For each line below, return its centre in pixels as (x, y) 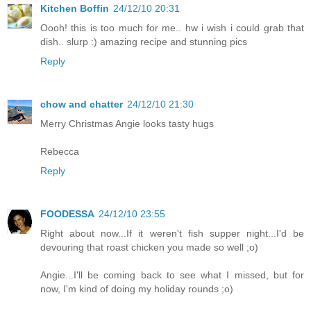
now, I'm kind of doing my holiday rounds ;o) (137, 289)
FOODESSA (67, 214)
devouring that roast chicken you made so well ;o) (149, 247)
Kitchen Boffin (75, 9)
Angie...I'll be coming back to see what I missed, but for (172, 275)
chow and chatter (82, 104)
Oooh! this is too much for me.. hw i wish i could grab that (172, 28)
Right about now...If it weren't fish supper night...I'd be (172, 234)
